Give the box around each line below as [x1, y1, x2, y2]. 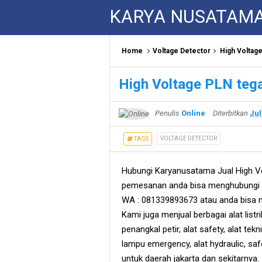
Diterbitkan [213, 109, 250, 118]
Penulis [153, 109, 181, 118]
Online [181, 109, 205, 118]
